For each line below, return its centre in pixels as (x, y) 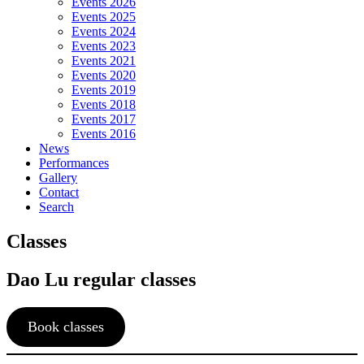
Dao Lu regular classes (101, 279)
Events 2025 (104, 17)
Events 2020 (104, 75)
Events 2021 (104, 61)
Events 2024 (104, 31)
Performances (74, 163)
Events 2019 (104, 90)
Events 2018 (104, 104)
